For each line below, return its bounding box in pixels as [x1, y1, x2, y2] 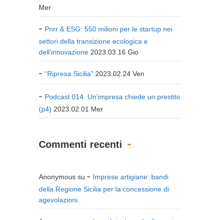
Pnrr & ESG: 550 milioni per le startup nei [45, 25, 172, 33]
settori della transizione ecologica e [39, 37, 148, 45]
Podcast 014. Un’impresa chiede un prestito [45, 92, 180, 101]
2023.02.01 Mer [54, 105, 103, 113]
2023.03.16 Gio [90, 48, 138, 56]
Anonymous [39, 172, 76, 181]
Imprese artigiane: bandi [93, 172, 168, 181]
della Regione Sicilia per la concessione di [39, 185, 169, 193]
